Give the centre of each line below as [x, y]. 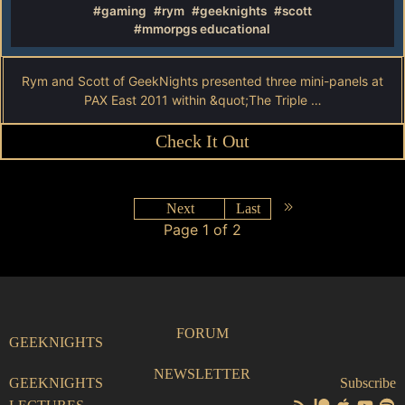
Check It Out [202, 141]
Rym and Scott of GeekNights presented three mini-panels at [202, 81]
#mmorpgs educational [202, 29]
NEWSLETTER [202, 373]
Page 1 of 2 [202, 229]
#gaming [119, 11]
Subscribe [367, 382]
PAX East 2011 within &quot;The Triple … [202, 100]
